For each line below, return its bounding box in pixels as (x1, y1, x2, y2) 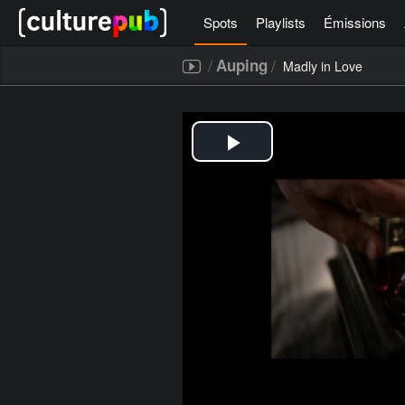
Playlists (256, 13, 306, 32)
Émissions (324, 13, 386, 32)
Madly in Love (283, 57, 363, 75)
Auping (216, 54, 268, 76)
